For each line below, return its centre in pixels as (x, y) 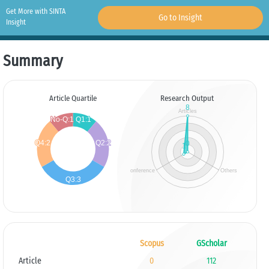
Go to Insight (180, 18)
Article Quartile (73, 98)
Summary (33, 61)
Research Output (187, 98)
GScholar (211, 243)
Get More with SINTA (36, 11)
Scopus (152, 243)
